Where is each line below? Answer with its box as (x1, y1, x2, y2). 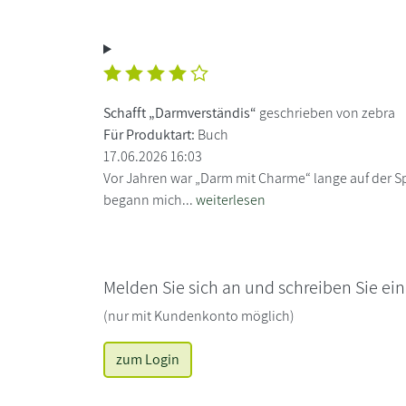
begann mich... (103, 189, 196, 209)
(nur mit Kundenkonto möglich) (103, 305, 295, 325)
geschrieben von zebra (256, 102, 395, 122)
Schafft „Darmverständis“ (103, 102, 256, 122)
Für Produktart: (103, 124, 195, 144)
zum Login (116, 349, 179, 369)
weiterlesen (196, 189, 266, 209)
